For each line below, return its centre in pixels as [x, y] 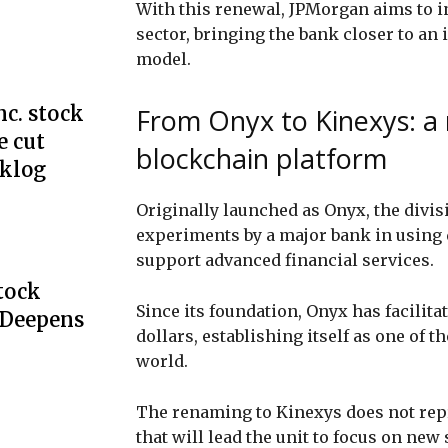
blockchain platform [261, 158]
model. [163, 58]
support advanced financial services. [285, 259]
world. [164, 360]
